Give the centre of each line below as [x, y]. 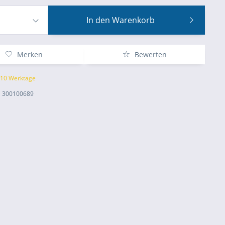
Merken [30, 54]
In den [98, 20]
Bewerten [149, 54]
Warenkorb [133, 20]
